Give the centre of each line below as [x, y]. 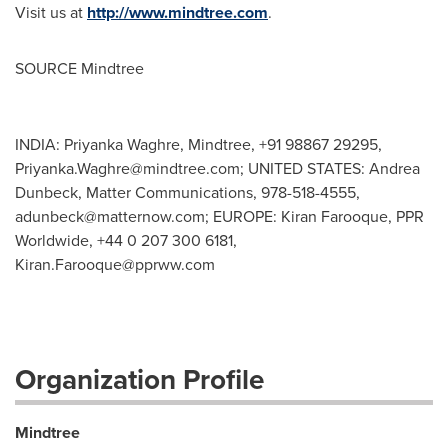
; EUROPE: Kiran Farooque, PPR [314, 216]
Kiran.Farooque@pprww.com [115, 264]
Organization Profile [139, 379]
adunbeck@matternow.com [110, 216]
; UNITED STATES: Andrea [330, 168]
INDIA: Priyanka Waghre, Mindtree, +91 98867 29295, [198, 144]
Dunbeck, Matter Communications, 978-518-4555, [187, 192]
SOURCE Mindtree [79, 68]
